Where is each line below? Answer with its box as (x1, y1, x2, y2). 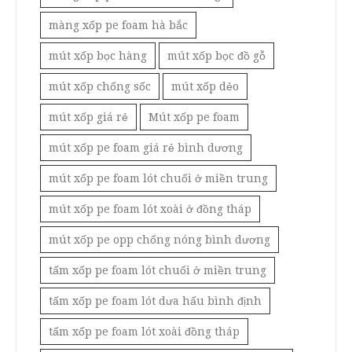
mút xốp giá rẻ (49, 110, 128, 123)
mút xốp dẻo (171, 79, 239, 93)
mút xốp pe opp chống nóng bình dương (49, 233, 270, 246)
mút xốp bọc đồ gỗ (167, 49, 266, 62)
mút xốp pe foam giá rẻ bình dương (49, 141, 243, 154)
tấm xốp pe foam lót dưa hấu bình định (49, 294, 262, 307)
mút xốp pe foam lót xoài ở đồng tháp (49, 202, 251, 215)
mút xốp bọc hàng (49, 49, 147, 62)
